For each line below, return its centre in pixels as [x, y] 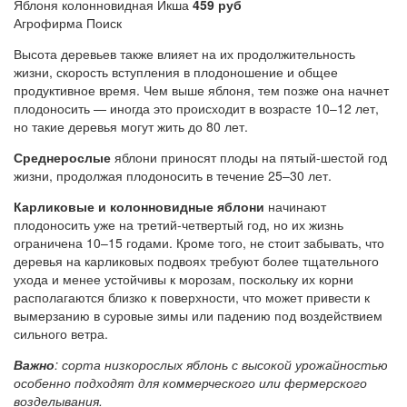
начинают [295, 207]
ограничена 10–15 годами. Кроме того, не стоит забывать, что [199, 243]
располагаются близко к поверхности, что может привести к [192, 298]
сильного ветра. [61, 334]
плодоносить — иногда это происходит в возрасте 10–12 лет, [196, 109]
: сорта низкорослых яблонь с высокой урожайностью [221, 365]
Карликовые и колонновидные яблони [139, 207]
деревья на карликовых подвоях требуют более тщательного [196, 261]
